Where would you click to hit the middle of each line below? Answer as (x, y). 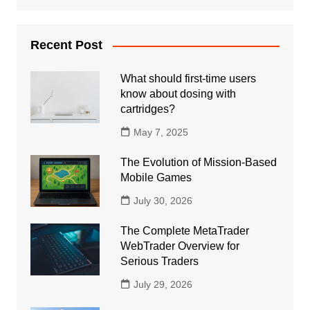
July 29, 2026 (163, 285)
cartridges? (147, 109)
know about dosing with (178, 94)
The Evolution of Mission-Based (198, 163)
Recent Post (66, 45)
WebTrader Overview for (180, 246)
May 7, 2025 (161, 133)
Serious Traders (159, 262)
